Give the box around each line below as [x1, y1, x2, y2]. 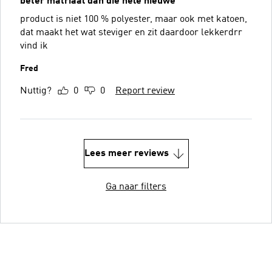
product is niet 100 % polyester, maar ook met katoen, [20, 14, 247, 24]
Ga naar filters [106, 182, 166, 192]
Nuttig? [20, 86, 52, 96]
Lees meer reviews [84, 148, 169, 158]
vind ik [20, 41, 48, 51]
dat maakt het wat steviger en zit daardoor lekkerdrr [20, 27, 242, 38]
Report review [115, 86, 175, 96]
